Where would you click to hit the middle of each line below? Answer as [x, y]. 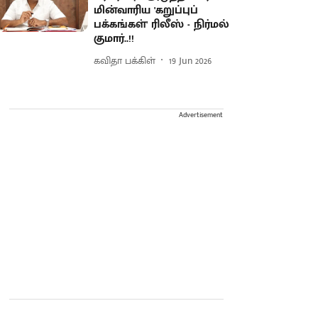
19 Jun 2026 [191, 60]
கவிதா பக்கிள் [125, 60]
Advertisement [201, 115]
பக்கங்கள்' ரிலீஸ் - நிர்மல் [162, 24]
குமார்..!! [114, 39]
